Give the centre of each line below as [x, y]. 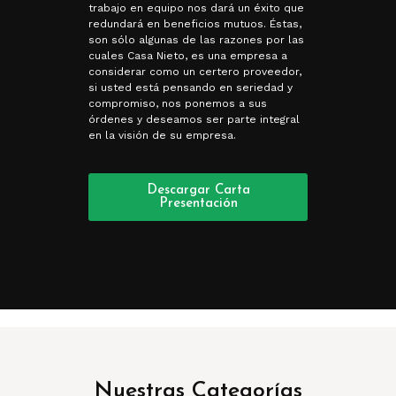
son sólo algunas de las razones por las [196, 39]
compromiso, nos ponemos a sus [178, 103]
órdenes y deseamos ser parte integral [194, 119]
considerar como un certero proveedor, [195, 71]
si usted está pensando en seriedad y [190, 87]
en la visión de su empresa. [162, 135]
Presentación [198, 204]
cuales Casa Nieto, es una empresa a [188, 55]
